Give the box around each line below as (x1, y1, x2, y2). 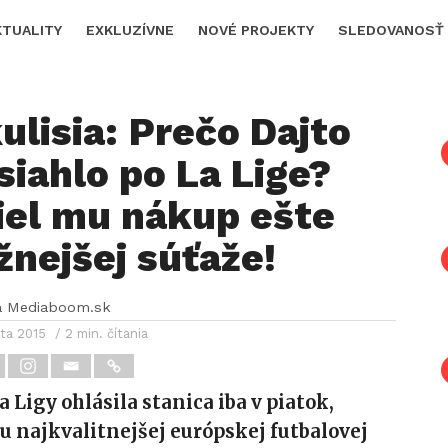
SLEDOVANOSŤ (338, 22, 444, 38)
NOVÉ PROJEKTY (198, 22, 314, 38)
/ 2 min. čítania (55, 326, 149, 341)
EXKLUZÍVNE (86, 22, 174, 38)
